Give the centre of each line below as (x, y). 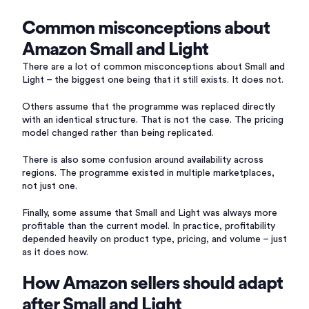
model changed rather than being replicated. (118, 133)
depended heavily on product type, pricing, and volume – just (154, 239)
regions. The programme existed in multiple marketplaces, (148, 173)
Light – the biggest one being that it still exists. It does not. (153, 80)
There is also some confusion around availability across (143, 160)
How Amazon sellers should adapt (152, 283)
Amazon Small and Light (115, 50)
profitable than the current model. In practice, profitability (149, 226)
